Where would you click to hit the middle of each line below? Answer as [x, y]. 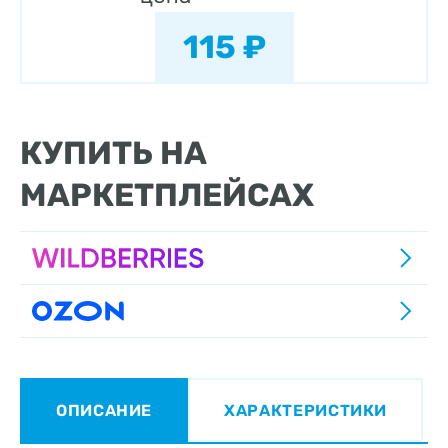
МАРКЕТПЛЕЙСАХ [167, 195]
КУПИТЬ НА [113, 153]
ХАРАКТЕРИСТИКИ [306, 410]
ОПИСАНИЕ [104, 410]
